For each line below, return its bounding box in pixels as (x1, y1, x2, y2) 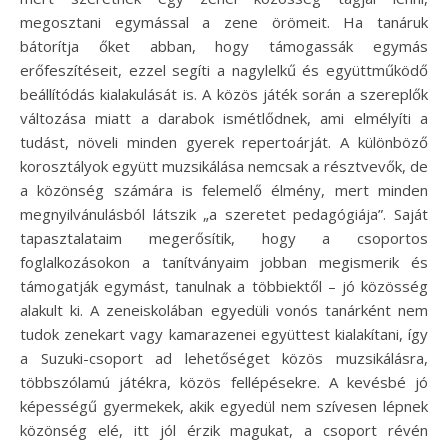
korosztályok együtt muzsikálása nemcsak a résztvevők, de (20, 156, 428, 176)
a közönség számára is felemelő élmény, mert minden (20, 180, 428, 200)
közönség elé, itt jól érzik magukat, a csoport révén (20, 420, 428, 440)
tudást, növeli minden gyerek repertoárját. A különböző (20, 132, 428, 152)
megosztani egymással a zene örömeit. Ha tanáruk (20, 12, 428, 32)
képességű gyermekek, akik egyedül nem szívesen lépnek (20, 396, 428, 416)
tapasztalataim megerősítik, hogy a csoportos (20, 228, 428, 248)
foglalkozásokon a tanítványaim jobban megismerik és (20, 252, 428, 272)
